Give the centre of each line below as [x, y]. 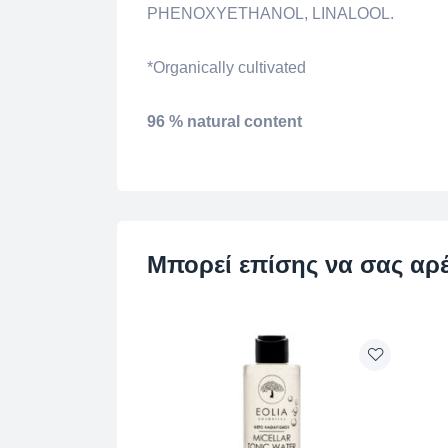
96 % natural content [224, 121]
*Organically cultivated [226, 67]
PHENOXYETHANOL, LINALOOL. [270, 13]
